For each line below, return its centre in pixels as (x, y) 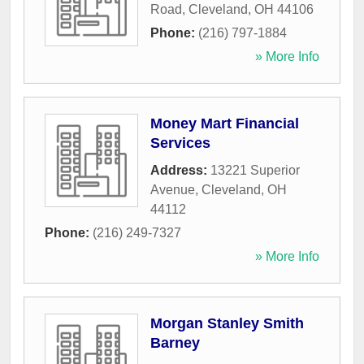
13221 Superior (255, 171)
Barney (175, 343)
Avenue (173, 190)
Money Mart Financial (225, 124)
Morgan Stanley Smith (227, 324)
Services (180, 143)
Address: (180, 171)
